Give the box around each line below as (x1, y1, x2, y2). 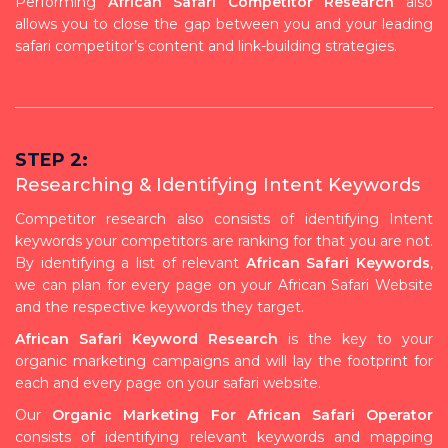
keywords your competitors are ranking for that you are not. (15, 231, 433, 250)
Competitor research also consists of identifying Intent (15, 209, 433, 228)
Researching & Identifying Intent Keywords (15, 173, 420, 196)
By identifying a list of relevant (15, 253, 246, 272)
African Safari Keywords (245, 253, 430, 272)
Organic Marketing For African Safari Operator (52, 405, 434, 424)
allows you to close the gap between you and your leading (15, 14, 433, 33)
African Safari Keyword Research (15, 329, 278, 348)
